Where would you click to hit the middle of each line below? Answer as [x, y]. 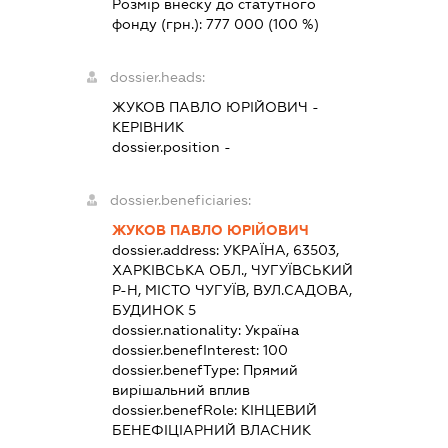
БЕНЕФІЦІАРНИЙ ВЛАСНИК [211, 429]
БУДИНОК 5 [153, 309]
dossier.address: [167, 249]
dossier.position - [171, 146]
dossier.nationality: [178, 329]
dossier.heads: [157, 76]
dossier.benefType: [177, 369]
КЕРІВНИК [147, 126]
